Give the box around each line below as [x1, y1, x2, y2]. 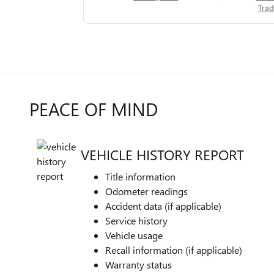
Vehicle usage [105, 229, 163, 242]
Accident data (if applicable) [105, 199, 221, 213]
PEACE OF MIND [29, 97, 158, 122]
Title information [105, 170, 176, 183]
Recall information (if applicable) [105, 243, 242, 257]
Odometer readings [105, 185, 188, 198]
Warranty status [105, 258, 172, 272]
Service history [105, 214, 168, 228]
